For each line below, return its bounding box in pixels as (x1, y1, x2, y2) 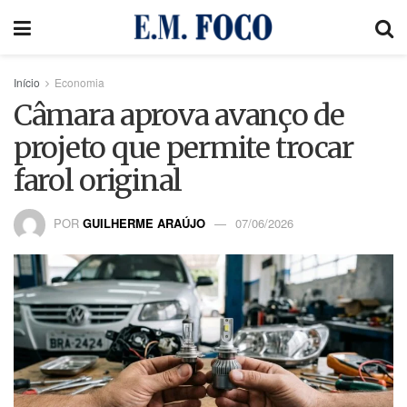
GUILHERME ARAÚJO (83, 213, 205, 232)
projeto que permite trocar (14, 130, 353, 166)
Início (14, 74, 40, 90)
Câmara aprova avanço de (14, 97, 344, 134)
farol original (14, 163, 183, 199)
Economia (55, 74, 104, 90)
